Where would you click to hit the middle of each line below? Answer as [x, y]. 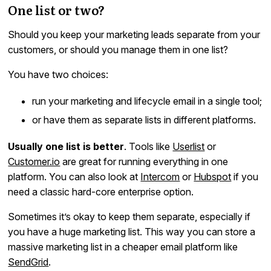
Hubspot [213, 176]
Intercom [160, 176]
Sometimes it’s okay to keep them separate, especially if [129, 216]
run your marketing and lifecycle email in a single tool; [147, 101]
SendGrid [28, 262]
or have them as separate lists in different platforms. [144, 119]
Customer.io [34, 161]
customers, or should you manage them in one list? [118, 49]
